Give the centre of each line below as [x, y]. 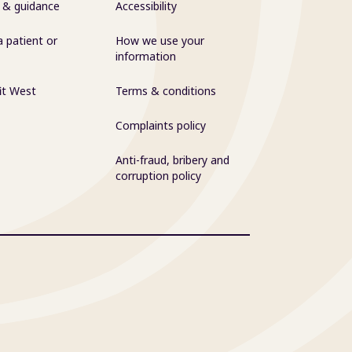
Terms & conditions [166, 91]
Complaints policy [161, 125]
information [146, 56]
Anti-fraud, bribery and [173, 160]
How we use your [160, 40]
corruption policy [159, 176]
